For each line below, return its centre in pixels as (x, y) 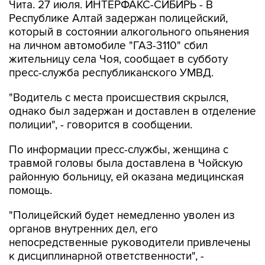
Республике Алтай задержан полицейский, (118, 19)
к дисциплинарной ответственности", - (106, 256)
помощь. (30, 191)
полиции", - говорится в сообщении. (101, 125)
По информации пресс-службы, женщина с (119, 150)
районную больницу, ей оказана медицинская (126, 177)
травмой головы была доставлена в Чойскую (126, 164)
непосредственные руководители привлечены (130, 243)
